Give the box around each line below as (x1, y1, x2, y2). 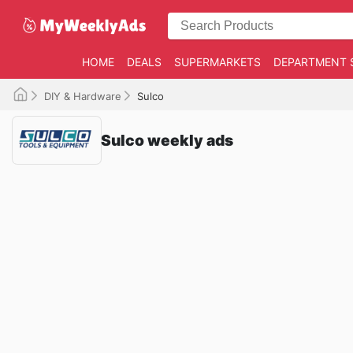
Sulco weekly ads (101, 130, 233, 150)
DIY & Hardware (44, 90, 121, 102)
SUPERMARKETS (173, 55, 261, 69)
